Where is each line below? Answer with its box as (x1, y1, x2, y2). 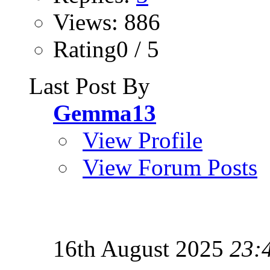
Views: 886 (53, 8, 160, 35)
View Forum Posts (83, 154, 257, 180)
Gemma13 (53, 99, 156, 126)
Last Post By (29, 72, 150, 99)
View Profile (83, 127, 202, 153)
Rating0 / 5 (53, 36, 159, 62)
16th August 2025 (53, 235, 230, 262)
